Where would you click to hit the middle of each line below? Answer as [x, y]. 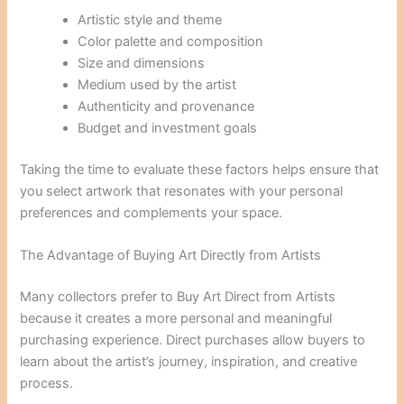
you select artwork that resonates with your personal [182, 192]
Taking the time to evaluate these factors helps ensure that [200, 170]
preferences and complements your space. [151, 213]
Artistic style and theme [150, 20]
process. [47, 384]
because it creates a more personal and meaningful [176, 319]
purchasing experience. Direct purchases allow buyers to [193, 340]
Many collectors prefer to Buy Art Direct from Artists [178, 297]
